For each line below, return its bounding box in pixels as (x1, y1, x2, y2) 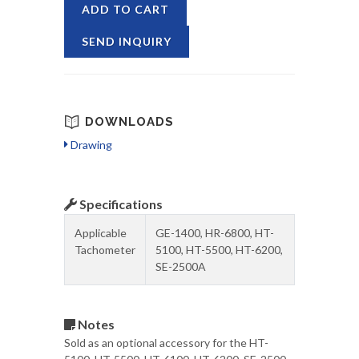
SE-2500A (155, 260, 206, 273)
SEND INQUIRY (82, 34, 171, 48)
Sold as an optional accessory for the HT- (64, 336, 268, 349)
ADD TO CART (82, 2, 169, 16)
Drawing (68, 138, 112, 151)
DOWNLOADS (85, 115, 174, 129)
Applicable (75, 226, 127, 240)
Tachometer (75, 243, 135, 256)
